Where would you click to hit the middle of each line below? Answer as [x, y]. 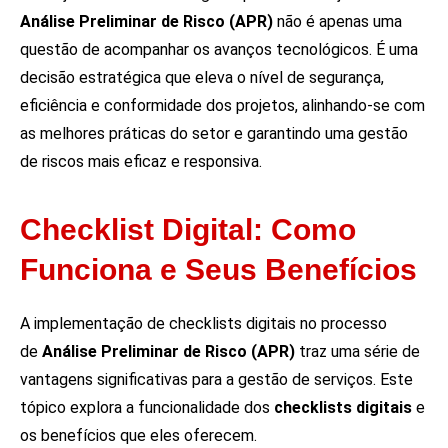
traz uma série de [357, 352]
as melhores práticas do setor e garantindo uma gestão [214, 133]
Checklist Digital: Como [188, 230]
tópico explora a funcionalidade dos [147, 408]
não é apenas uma [337, 21]
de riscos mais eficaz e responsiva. [141, 161]
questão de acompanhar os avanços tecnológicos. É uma [219, 49]
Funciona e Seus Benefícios [218, 270]
